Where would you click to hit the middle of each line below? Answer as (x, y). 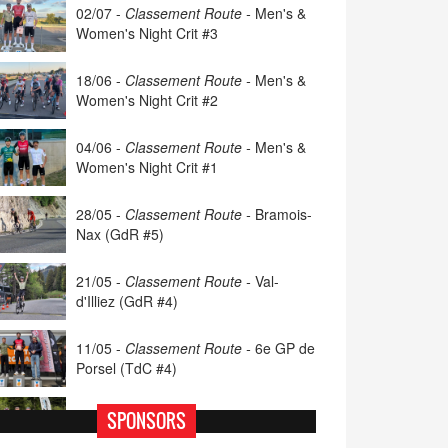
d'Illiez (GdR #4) (127, 301)
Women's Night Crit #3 (147, 33)
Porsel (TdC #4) (126, 368)
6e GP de (285, 348)
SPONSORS (146, 421)
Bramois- (283, 214)
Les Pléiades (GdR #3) (148, 435)
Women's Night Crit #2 (147, 100)
